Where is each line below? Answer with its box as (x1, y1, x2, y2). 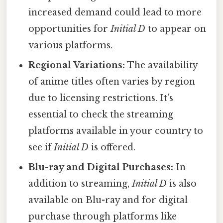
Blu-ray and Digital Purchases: (28, 161, 174, 173)
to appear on (145, 23, 207, 34)
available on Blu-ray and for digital (28, 194, 188, 206)
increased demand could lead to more (28, 6, 202, 18)
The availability (125, 59, 198, 71)
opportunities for (28, 23, 111, 34)
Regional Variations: (28, 59, 125, 71)
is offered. (89, 141, 136, 153)
